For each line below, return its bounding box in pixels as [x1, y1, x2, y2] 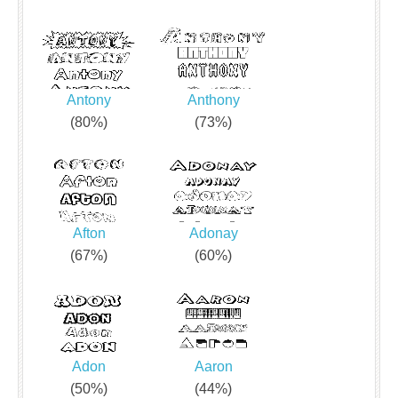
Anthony [187, 92, 240, 107]
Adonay [188, 225, 238, 241]
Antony [67, 92, 111, 107]
